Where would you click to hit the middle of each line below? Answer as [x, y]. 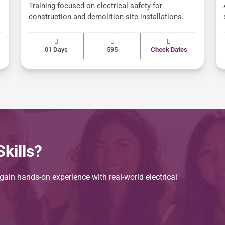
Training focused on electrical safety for [95, 6]
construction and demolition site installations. [106, 17]
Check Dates [169, 50]
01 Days [56, 50]
